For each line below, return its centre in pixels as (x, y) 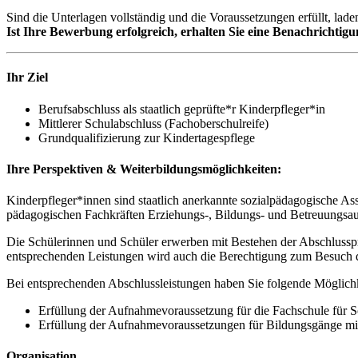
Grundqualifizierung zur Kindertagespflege (147, 137)
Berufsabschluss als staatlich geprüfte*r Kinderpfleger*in (182, 109)
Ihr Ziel (27, 78)
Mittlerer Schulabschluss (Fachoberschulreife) (153, 123)
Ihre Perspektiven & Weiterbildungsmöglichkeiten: (144, 169)
